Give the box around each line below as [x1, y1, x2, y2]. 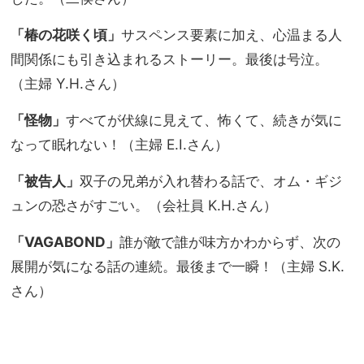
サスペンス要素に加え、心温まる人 [121, 26, 342, 44]
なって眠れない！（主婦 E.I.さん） [11, 136, 228, 154]
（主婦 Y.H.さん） [11, 75, 125, 93]
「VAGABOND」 [11, 233, 119, 251]
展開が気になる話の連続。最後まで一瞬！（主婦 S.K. [11, 258, 344, 275]
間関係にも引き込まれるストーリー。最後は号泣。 [11, 50, 328, 68]
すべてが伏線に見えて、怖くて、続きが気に [66, 111, 342, 129]
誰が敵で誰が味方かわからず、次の [119, 233, 340, 251]
